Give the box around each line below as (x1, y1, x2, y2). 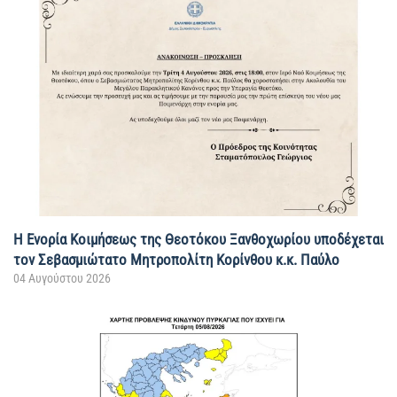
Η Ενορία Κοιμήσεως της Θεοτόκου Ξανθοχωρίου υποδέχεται (13, 230, 384, 248)
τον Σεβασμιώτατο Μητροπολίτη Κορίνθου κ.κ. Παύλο (13, 250, 339, 269)
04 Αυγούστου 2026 (13, 270, 111, 285)
